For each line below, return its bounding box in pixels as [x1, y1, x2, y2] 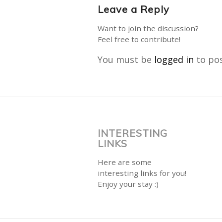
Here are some [98, 157, 152, 167]
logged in [154, 53, 194, 65]
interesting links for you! [98, 167, 186, 178]
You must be [98, 53, 154, 65]
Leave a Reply [98, 2, 169, 15]
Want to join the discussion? [98, 23, 199, 33]
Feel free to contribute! [98, 34, 180, 44]
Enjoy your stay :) [98, 178, 159, 189]
